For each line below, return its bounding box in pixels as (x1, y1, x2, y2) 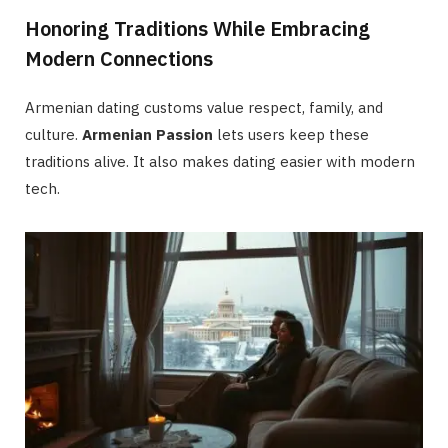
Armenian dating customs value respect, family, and (25, 97, 383, 117)
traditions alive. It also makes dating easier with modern (25, 151, 415, 171)
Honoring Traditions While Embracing (25, 14, 370, 42)
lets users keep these (213, 124, 369, 144)
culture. (25, 124, 82, 144)
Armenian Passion (82, 124, 213, 144)
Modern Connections (25, 44, 213, 72)
